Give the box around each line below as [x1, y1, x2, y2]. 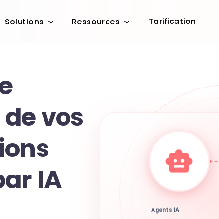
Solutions [4, 16, 44, 28]
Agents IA [151, 209, 180, 216]
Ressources [71, 16, 120, 28]
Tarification [149, 16, 196, 27]
